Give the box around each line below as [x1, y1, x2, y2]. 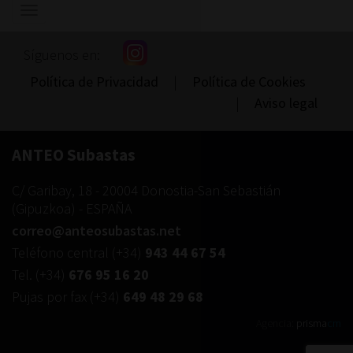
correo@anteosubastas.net [12, 221, 181, 240]
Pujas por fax [12, 288, 90, 306]
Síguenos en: [24, 46, 103, 64]
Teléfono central [12, 243, 112, 262]
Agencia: [256, 316, 296, 330]
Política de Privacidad [30, 72, 158, 91]
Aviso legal [255, 93, 318, 112]
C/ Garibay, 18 [12, 181, 92, 199]
